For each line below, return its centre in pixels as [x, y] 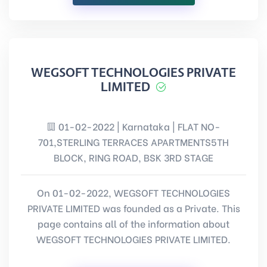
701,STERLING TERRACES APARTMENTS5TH [133, 142]
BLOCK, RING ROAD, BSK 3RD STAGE [133, 157]
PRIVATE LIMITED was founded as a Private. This [133, 208]
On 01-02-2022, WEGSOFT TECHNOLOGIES [133, 192]
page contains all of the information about [133, 223]
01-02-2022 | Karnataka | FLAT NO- [138, 126]
